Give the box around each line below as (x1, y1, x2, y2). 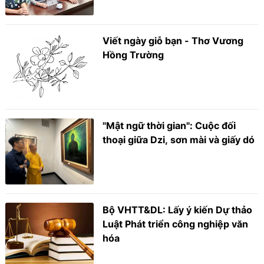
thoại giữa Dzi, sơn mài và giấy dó (103, 133, 255, 146)
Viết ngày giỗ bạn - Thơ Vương (103, 35, 244, 47)
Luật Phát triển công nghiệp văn (103, 218, 249, 230)
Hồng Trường (103, 49, 164, 61)
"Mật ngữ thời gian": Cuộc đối (103, 119, 236, 131)
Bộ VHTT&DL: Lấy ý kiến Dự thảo (103, 204, 253, 216)
